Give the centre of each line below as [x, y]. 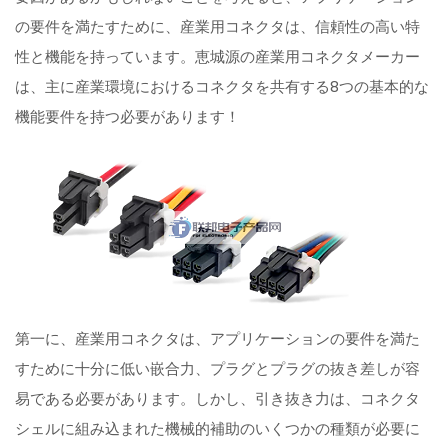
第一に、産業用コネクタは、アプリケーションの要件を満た [218, 339]
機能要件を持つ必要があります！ [128, 117]
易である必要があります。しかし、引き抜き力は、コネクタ [218, 399]
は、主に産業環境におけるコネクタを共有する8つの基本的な [222, 87]
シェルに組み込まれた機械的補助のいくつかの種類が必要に [218, 429]
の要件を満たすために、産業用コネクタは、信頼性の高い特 [218, 27]
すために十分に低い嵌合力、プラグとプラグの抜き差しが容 [218, 369]
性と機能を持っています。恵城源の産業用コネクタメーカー [218, 57]
